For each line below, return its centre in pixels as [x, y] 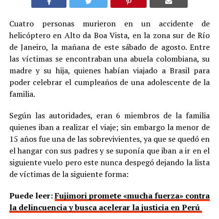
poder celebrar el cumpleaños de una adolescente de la [109, 82]
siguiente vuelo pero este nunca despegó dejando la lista [109, 162]
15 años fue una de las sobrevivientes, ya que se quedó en [109, 139]
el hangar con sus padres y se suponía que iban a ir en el [109, 150]
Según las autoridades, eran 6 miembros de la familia [109, 115]
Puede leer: [32, 195]
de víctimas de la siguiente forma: [69, 174]
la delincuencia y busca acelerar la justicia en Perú [105, 207]
